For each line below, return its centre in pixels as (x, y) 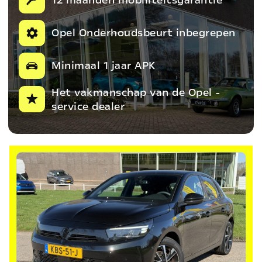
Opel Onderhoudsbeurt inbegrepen (144, 32)
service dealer (88, 106)
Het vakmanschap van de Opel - (136, 92)
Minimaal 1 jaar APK (104, 65)
